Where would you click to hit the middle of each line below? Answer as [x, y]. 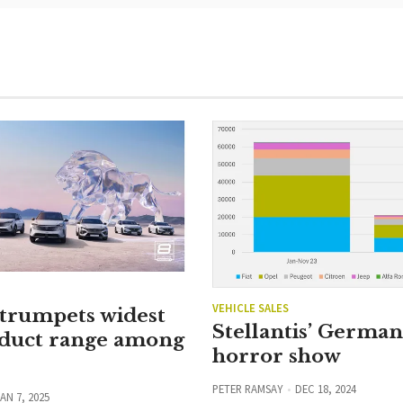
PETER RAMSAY [247, 389]
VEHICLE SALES [251, 308]
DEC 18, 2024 [325, 389]
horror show [277, 357]
